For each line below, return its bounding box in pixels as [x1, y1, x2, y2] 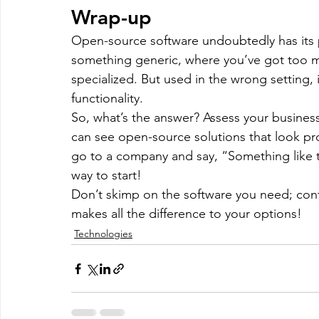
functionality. [71, 90, 143, 106]
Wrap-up [71, 5, 152, 29]
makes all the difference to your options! [71, 206, 302, 221]
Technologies [74, 227, 132, 240]
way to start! [71, 167, 142, 183]
